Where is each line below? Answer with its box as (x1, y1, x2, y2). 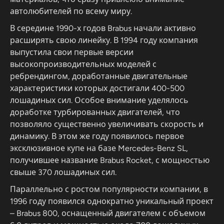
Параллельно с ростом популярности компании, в (10, 184, 208, 194)
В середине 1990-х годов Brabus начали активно (10, 23, 196, 33)
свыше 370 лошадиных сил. (10, 167, 116, 177)
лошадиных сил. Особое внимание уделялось (10, 95, 188, 105)
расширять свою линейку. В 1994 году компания (10, 35, 198, 45)
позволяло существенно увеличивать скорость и (10, 119, 203, 129)
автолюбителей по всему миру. (10, 6, 132, 16)
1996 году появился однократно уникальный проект (10, 196, 213, 206)
